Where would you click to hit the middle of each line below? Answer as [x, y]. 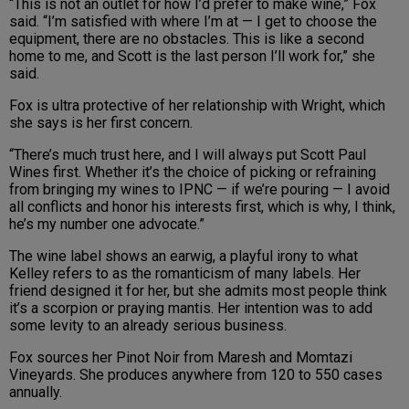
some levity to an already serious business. [152, 326]
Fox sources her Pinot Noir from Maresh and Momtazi [181, 358]
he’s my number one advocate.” [107, 225]
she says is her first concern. [103, 123]
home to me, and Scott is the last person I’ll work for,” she [192, 57]
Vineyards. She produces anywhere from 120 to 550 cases [196, 375]
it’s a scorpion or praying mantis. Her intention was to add [191, 309]
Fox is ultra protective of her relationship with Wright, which [197, 106]
